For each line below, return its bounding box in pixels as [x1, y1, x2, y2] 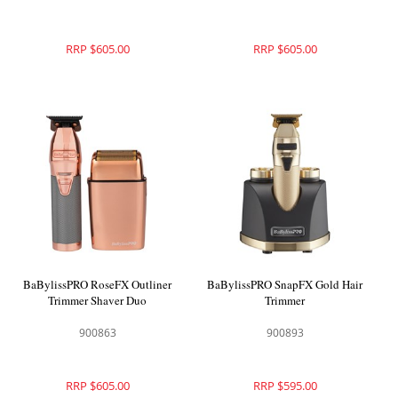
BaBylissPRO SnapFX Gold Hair [207, 276, 363, 293]
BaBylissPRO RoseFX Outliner [23, 276, 172, 293]
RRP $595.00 [252, 378, 317, 394]
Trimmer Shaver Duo [48, 292, 147, 309]
